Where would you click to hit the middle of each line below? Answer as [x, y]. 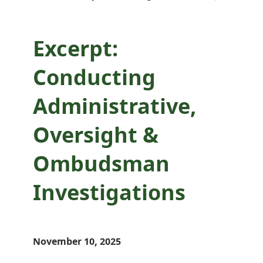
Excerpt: [75, 48]
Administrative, [114, 106]
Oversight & [96, 134]
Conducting [94, 77]
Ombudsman [101, 163]
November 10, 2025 [77, 241]
